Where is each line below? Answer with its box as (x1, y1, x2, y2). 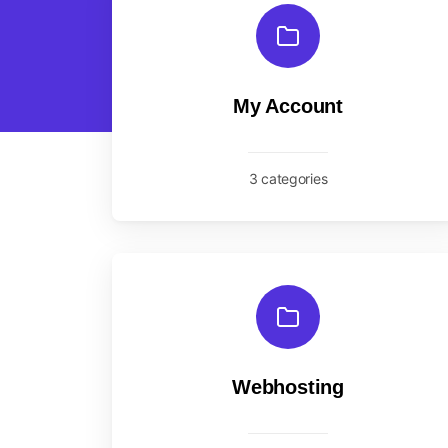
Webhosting (232, 376, 344, 398)
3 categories (248, 170, 328, 187)
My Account (233, 95, 343, 117)
